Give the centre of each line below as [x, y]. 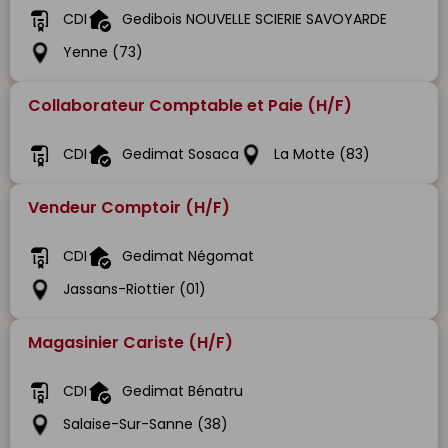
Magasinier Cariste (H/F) [130, 343]
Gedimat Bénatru [182, 391]
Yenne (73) [103, 52]
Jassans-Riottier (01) [134, 289]
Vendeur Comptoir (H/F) [129, 208]
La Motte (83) [322, 154]
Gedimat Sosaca [180, 154]
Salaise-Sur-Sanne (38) [145, 424]
